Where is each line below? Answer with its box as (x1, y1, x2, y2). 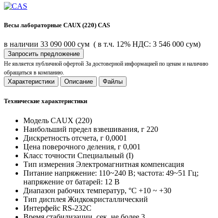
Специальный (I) (77, 151, 133, 160)
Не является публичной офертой (4, 60, 84, 68)
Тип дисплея (23, 195, 68, 203)
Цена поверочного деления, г (23, 142, 121, 151)
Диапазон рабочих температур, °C (23, 186, 139, 195)
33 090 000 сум (40, 40, 91, 49)
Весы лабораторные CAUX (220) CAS (4, 21, 110, 29)
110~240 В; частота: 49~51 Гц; (99, 168, 199, 177)
